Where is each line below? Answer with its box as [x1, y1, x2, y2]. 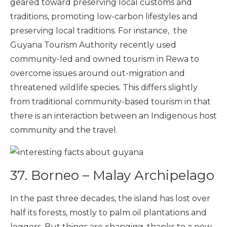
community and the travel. [10, 125, 118, 135]
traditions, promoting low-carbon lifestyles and [10, 11, 198, 21]
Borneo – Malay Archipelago [31, 167, 214, 183]
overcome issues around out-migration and [10, 68, 185, 78]
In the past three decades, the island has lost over [10, 193, 210, 203]
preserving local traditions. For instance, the [10, 25, 187, 35]
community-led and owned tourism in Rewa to [10, 54, 199, 64]
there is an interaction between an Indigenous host [10, 110, 217, 121]
